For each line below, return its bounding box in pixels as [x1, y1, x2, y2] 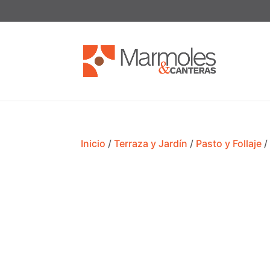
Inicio [81, 137, 106, 149]
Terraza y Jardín [114, 137, 188, 149]
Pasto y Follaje [196, 137, 262, 149]
